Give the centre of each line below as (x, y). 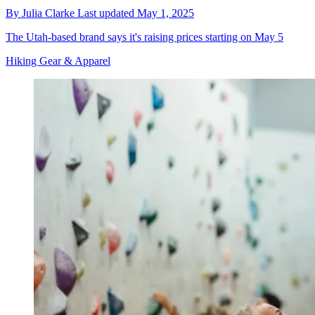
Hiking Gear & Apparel (58, 61)
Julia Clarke (50, 13)
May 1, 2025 (166, 13)
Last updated (107, 13)
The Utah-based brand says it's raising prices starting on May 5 (144, 37)
